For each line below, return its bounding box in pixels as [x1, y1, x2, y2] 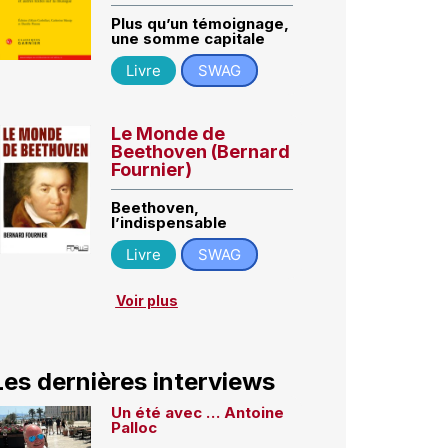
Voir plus [115, 291, 178, 309]
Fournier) [111, 158, 193, 180]
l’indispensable [111, 212, 228, 232]
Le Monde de [111, 122, 226, 144]
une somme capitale [111, 28, 266, 48]
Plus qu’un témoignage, [111, 13, 290, 33]
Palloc [111, 418, 158, 438]
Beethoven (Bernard [111, 140, 291, 162]
